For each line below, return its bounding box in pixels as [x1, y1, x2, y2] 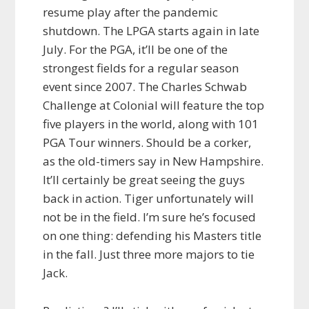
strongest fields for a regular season [43, 60, 239, 77]
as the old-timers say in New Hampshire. [43, 153, 264, 170]
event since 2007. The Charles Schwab [43, 79, 248, 95]
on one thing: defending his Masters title [43, 228, 262, 244]
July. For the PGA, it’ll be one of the [43, 41, 228, 58]
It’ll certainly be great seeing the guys [43, 172, 246, 188]
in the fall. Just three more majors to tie [43, 246, 255, 263]
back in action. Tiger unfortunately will [43, 190, 255, 207]
